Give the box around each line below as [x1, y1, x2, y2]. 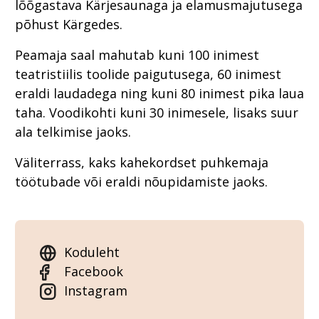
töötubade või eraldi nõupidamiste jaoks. [15, 173, 268, 191]
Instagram [64, 282, 127, 300]
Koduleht [64, 244, 120, 261]
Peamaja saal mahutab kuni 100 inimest [15, 46, 259, 64]
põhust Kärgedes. [15, 16, 122, 33]
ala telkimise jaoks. [15, 123, 135, 141]
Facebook [64, 263, 123, 281]
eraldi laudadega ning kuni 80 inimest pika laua [15, 85, 304, 103]
